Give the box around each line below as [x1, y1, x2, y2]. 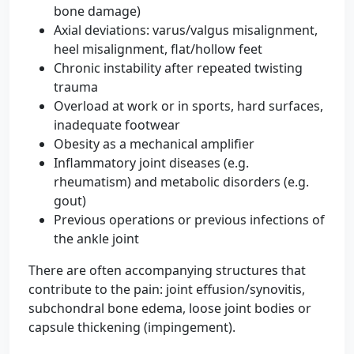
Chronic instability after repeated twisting [54, 59, 303, 77]
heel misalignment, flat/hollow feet [54, 40, 262, 58]
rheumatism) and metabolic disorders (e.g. [54, 173, 309, 190]
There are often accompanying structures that [28, 262, 306, 279]
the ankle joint [54, 230, 139, 247]
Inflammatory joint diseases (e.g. [54, 154, 249, 171]
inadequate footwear [54, 116, 180, 134]
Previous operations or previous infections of [54, 211, 325, 228]
